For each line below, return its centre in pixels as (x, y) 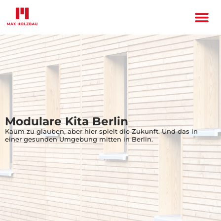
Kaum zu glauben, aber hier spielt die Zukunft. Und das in (101, 131)
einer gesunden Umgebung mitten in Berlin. (79, 139)
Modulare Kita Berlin (67, 122)
